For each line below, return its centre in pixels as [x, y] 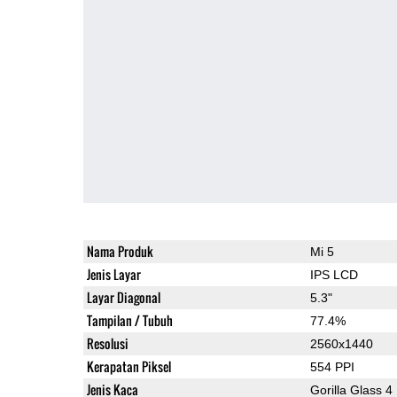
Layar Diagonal [123, 297]
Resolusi [107, 343]
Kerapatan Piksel [128, 366]
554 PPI [332, 366]
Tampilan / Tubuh [129, 320]
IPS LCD [334, 274]
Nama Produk [120, 251]
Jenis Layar [113, 274]
